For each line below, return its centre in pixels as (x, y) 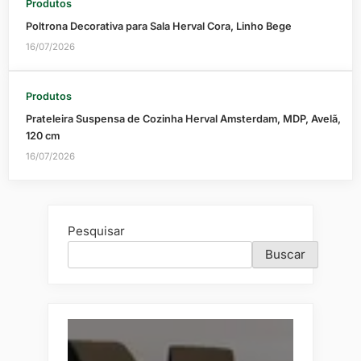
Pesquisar (96, 231)
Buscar (285, 254)
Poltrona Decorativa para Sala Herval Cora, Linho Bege (158, 26)
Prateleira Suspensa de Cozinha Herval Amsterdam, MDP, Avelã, (183, 118)
